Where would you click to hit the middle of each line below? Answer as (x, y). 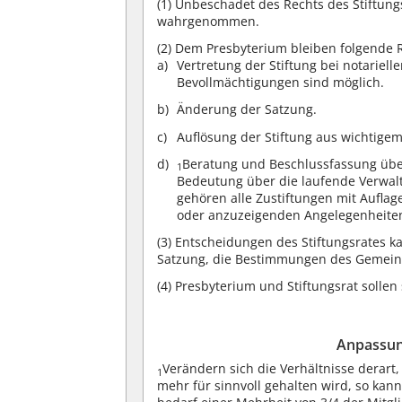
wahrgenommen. (209, 21)
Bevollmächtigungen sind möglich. (281, 83)
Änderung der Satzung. (247, 109)
